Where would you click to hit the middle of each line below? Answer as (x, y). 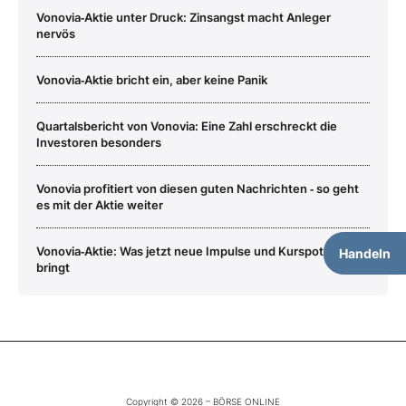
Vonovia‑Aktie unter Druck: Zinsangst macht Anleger (184, 17)
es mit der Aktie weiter (100, 204)
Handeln (365, 253)
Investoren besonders (99, 142)
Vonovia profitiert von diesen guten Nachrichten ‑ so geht (198, 188)
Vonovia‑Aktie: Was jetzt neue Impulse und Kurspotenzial (196, 251)
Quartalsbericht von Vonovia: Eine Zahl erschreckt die (187, 126)
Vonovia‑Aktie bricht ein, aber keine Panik (152, 79)
